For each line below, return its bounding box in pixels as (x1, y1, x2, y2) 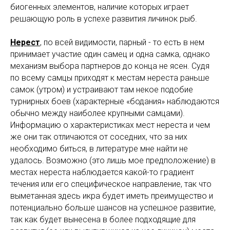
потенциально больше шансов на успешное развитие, (10, 203, 216, 213)
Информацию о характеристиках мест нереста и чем (10, 120, 210, 130)
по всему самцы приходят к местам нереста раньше (10, 73, 209, 83)
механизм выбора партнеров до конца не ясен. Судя (10, 61, 209, 71)
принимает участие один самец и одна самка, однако (10, 49, 210, 60)
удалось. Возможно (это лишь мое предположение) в (10, 156, 216, 166)
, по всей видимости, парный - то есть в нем (40, 37, 204, 48)
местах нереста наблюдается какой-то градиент (10, 167, 194, 178)
